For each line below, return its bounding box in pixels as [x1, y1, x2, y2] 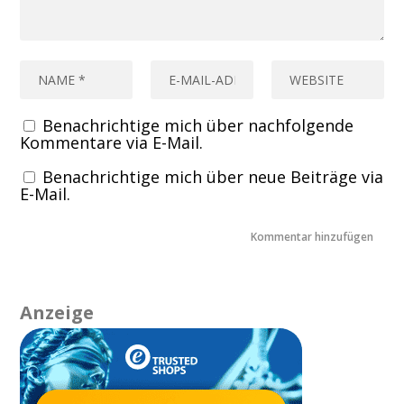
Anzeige [20, 299, 95, 325]
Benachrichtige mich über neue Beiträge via [42, 165, 384, 188]
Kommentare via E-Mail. [20, 131, 204, 153]
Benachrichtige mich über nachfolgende [42, 114, 354, 136]
